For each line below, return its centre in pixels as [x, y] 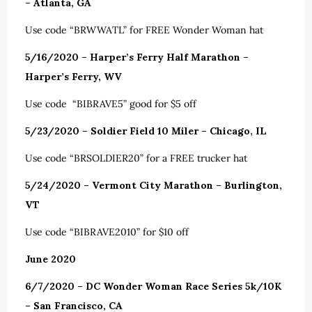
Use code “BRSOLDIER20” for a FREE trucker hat [136, 158]
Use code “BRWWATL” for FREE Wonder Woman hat [145, 30]
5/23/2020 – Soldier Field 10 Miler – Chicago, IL [146, 131]
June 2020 [51, 259]
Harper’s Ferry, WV [74, 77]
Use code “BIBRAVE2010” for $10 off [109, 232]
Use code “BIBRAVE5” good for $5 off [111, 104]
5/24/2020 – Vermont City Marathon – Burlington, [154, 185]
